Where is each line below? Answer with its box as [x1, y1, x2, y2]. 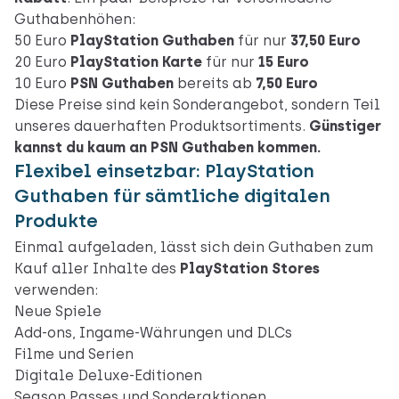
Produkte [14, 209, 98, 232]
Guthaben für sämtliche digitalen [14, 184, 330, 208]
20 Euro [14, 53, 70, 71]
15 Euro [258, 53, 309, 71]
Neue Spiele [14, 303, 102, 321]
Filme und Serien [14, 346, 134, 363]
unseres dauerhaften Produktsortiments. [14, 118, 309, 135]
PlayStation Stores [180, 260, 320, 278]
